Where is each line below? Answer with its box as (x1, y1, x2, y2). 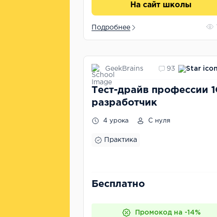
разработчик (92, 98, 157, 107)
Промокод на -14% (135, 210, 201, 216)
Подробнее (92, 25, 130, 31)
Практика (104, 137, 137, 143)
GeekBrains (105, 65, 143, 72)
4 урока (101, 118, 129, 124)
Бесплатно (92, 180, 145, 188)
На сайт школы (130, 1, 191, 9)
